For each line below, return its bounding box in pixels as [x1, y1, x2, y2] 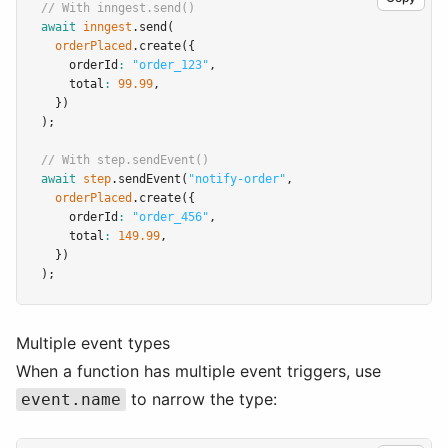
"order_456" [132, 210, 209, 224]
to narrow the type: [125, 389, 277, 409]
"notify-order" [188, 172, 286, 186]
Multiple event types [16, 333, 170, 353]
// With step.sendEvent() [41, 153, 209, 167]
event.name [20, 390, 121, 409]
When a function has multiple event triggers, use [16, 361, 381, 381]
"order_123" [132, 58, 209, 72]
